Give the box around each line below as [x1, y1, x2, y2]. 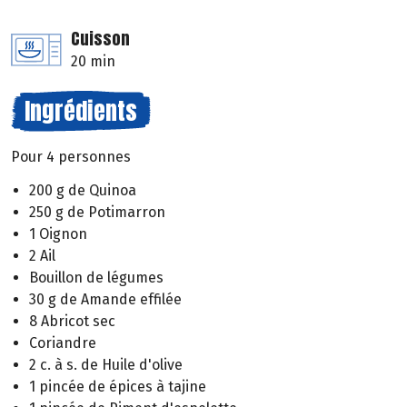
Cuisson [71, 26, 130, 52]
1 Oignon [29, 225, 87, 243]
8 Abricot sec [29, 313, 115, 331]
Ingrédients [25, 93, 137, 130]
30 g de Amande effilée [29, 291, 182, 309]
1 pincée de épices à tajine [29, 378, 206, 396]
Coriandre [29, 334, 96, 352]
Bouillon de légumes [29, 269, 164, 287]
